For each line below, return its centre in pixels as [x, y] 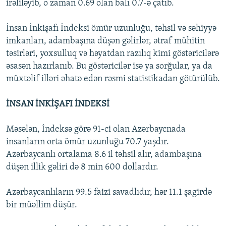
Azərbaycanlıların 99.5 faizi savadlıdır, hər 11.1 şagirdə [109, 193]
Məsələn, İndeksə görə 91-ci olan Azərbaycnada [96, 130]
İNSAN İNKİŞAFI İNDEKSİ [58, 104]
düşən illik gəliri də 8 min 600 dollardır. [82, 167]
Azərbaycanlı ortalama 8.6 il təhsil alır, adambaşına [104, 155]
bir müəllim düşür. [42, 205]
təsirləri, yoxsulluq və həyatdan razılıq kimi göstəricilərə [112, 54]
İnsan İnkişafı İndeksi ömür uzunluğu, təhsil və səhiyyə [111, 29]
